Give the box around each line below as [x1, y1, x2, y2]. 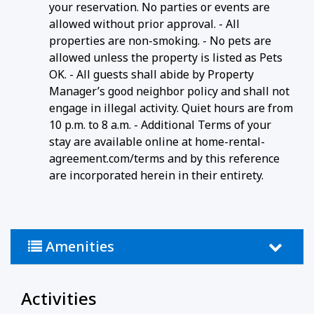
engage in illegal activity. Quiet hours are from [49, 100, 293, 116]
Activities [21, 287, 97, 310]
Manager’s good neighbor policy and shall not [49, 83, 289, 100]
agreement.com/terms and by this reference [49, 151, 280, 167]
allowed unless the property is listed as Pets [49, 50, 282, 66]
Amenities [42, 237, 114, 257]
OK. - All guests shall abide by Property [49, 67, 254, 83]
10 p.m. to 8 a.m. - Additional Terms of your [49, 117, 271, 133]
